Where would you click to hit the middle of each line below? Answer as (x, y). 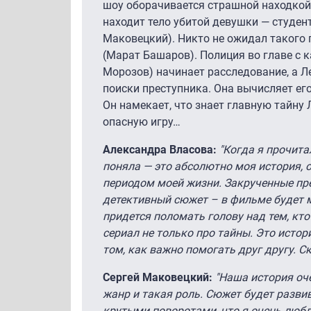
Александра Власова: (161, 149)
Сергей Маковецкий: (159, 277)
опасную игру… (142, 121)
